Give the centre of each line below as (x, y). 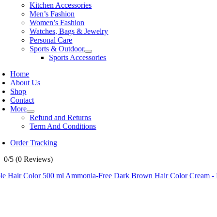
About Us (25, 83)
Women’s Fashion (57, 23)
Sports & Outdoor (57, 49)
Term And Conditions (63, 126)
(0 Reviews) (34, 159)
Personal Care (51, 40)
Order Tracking (34, 143)
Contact (22, 100)
